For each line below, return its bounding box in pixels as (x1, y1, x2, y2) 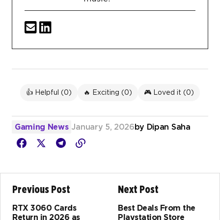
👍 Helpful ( (26, 88, 64, 97)
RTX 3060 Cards (12, 203, 77, 213)
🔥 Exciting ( (83, 88, 124, 97)
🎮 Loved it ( (144, 88, 186, 97)
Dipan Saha (146, 122, 191, 132)
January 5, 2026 (71, 122, 135, 132)
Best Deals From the (118, 203, 195, 213)
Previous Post (12, 183, 70, 196)
